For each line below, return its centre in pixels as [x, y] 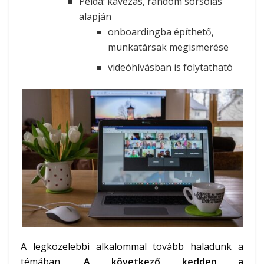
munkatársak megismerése [168, 47]
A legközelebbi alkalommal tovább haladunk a [132, 247]
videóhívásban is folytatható [170, 67]
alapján [95, 16]
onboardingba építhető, [161, 32]
